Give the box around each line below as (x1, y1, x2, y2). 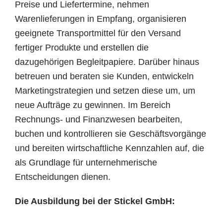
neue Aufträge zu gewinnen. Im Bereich (15, 100, 170, 110)
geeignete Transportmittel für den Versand (15, 28, 181, 38)
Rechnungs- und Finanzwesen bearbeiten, (15, 114, 182, 124)
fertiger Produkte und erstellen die (15, 43, 149, 53)
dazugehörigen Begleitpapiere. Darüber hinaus (15, 57, 199, 67)
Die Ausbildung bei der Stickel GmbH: (15, 196, 175, 206)
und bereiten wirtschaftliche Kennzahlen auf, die (15, 143, 204, 153)
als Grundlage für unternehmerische (15, 158, 157, 167)
